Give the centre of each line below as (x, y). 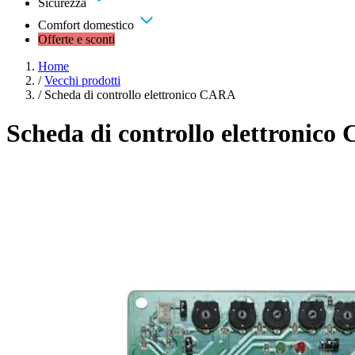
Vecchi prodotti (82, 80)
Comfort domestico (88, 25)
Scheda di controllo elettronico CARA (140, 95)
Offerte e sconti (76, 39)
